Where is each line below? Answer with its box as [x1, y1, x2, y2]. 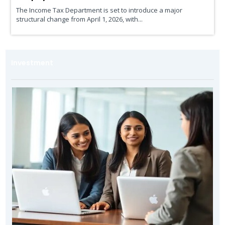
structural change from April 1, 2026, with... [16, 14, 143, 24]
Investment [11, 57, 53, 68]
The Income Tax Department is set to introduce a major [16, 5, 182, 15]
